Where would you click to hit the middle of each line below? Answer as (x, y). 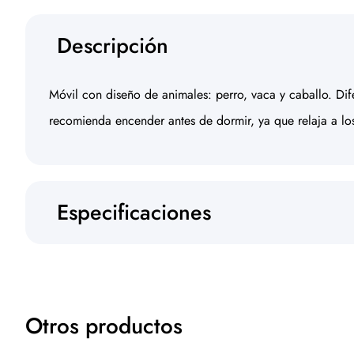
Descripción (113, 45)
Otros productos (104, 326)
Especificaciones (134, 212)
